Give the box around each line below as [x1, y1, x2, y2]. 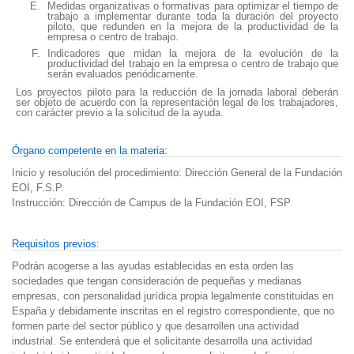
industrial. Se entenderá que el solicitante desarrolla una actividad [12, 334, 312, 347]
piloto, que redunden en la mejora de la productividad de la [47, 20, 338, 32]
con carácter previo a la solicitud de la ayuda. [16, 106, 224, 119]
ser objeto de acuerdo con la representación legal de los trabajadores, [16, 96, 338, 108]
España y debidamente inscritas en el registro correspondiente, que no [12, 304, 334, 317]
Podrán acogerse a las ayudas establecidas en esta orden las [12, 259, 294, 272]
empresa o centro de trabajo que [189, 57, 338, 70]
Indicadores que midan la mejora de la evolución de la [47, 47, 338, 59]
